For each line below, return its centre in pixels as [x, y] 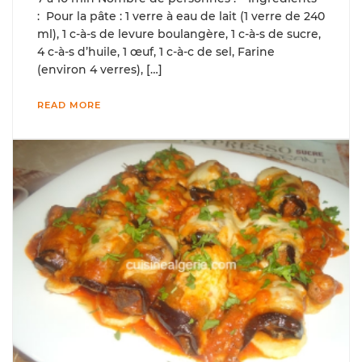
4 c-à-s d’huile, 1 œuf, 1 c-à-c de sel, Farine [156, 52]
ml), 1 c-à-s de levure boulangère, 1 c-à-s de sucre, [179, 34]
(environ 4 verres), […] [100, 70]
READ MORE [69, 105]
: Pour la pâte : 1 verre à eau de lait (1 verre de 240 [181, 17]
